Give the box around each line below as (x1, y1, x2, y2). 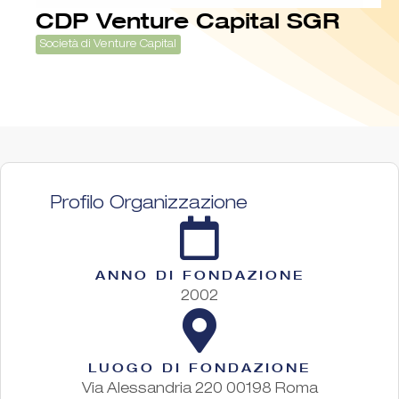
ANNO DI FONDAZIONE (94, 266, 305, 282)
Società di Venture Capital (40, 38, 176, 50)
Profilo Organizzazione (50, 195, 248, 214)
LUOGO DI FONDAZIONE (88, 359, 311, 375)
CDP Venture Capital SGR (36, 7, 340, 33)
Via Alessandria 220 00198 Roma (81, 382, 318, 397)
